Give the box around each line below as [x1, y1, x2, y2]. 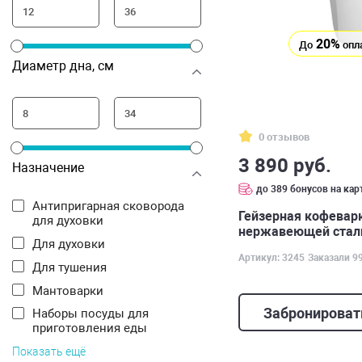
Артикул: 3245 [238, 251, 305, 263]
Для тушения [41, 260, 107, 275]
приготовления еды [32, 321, 147, 335]
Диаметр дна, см [12, 58, 114, 74]
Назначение [12, 160, 84, 175]
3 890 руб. [238, 154, 331, 177]
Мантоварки [43, 284, 103, 298]
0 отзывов [259, 130, 309, 143]
